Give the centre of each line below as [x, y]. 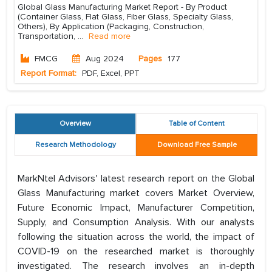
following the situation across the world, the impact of [136, 237]
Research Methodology [75, 145]
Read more [110, 36]
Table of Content [197, 124]
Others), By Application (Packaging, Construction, [111, 27]
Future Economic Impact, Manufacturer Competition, [136, 208]
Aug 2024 [105, 59]
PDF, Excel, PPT [110, 73]
